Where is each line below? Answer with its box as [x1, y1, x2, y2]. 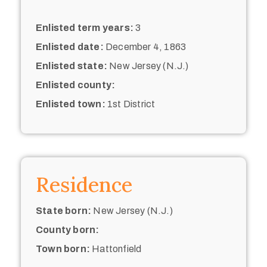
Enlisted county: [36, 79, 116, 90]
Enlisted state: [36, 60, 107, 71]
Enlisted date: [36, 41, 104, 52]
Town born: [36, 243, 90, 254]
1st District [105, 98, 156, 109]
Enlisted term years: [36, 22, 133, 33]
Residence [36, 171, 132, 197]
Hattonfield [90, 243, 142, 254]
